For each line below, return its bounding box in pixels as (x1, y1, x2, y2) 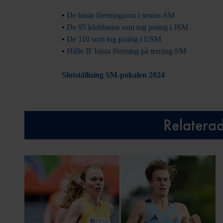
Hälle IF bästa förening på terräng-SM (66, 47, 186, 55)
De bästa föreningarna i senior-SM (66, 11, 175, 19)
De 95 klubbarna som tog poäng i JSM (64, 23, 188, 31)
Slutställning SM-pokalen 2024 (61, 71, 165, 79)
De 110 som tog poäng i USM (66, 35, 161, 43)
